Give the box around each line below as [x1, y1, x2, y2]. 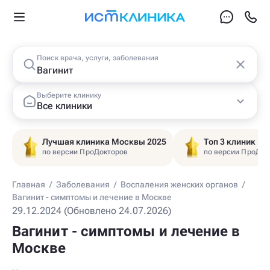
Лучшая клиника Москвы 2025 [42, 137, 166, 146]
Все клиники [37, 99, 92, 111]
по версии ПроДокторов [42, 148, 128, 156]
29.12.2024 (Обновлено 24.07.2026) [12, 205, 171, 216]
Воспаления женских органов [121, 180, 238, 189]
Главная [12, 180, 45, 189]
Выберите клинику [37, 90, 101, 99]
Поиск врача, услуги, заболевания [37, 54, 159, 62]
